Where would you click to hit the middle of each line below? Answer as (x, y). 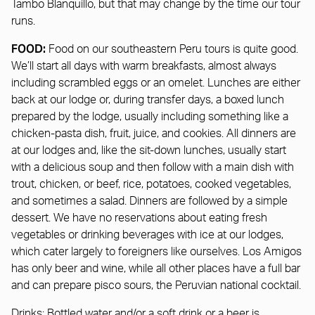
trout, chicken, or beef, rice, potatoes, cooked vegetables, (151, 184)
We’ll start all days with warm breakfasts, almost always (144, 66)
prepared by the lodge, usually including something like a (150, 116)
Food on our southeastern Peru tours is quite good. (172, 49)
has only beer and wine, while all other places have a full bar (156, 268)
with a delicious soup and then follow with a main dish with (153, 167)
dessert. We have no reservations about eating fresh (139, 218)
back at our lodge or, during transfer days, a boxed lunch (148, 99)
